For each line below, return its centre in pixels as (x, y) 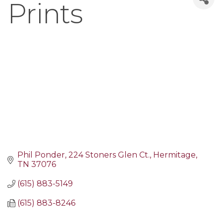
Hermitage (174, 155)
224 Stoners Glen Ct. (109, 155)
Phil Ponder (41, 155)
